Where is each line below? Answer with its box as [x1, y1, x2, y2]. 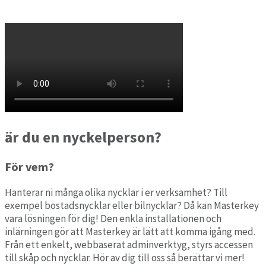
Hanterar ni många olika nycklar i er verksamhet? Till [5, 185, 227, 199]
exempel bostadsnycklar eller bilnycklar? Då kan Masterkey [5, 198, 259, 212]
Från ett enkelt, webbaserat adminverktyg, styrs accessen [5, 237, 253, 251]
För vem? [5, 159, 54, 174]
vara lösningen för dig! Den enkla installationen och [5, 211, 221, 225]
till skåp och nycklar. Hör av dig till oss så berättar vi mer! [5, 251, 245, 264]
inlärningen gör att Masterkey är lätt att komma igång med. [5, 224, 255, 238]
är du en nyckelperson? [5, 127, 161, 147]
